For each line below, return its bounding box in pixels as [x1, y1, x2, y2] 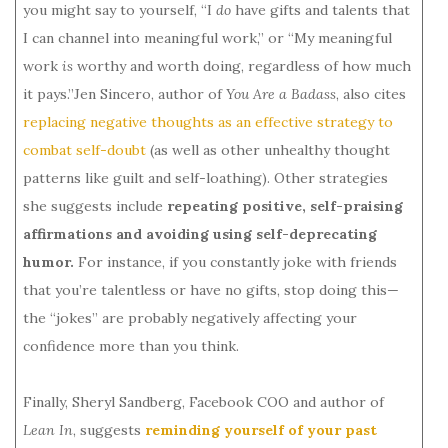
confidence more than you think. [23, 336, 239, 355]
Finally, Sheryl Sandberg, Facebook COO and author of [23, 392, 384, 411]
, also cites [336, 84, 406, 103]
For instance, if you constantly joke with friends [78, 252, 397, 271]
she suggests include [23, 196, 163, 215]
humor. [23, 252, 78, 271]
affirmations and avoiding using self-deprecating [23, 224, 377, 243]
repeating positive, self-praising [163, 196, 403, 215]
